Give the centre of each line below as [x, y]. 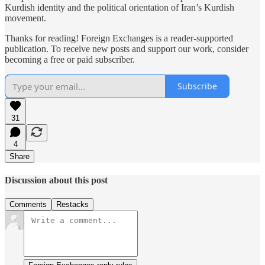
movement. [25, 18]
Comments [28, 205]
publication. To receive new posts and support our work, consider [127, 49]
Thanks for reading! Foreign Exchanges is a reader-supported [119, 38]
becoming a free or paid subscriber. [70, 59]
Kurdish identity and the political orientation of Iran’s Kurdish [119, 7]
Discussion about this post [56, 180]
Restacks [72, 205]
